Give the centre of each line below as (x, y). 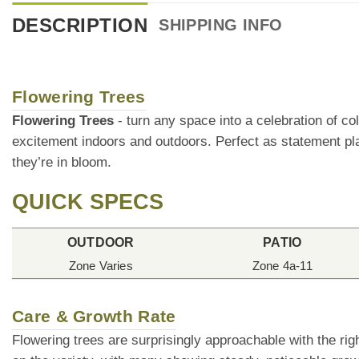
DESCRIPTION (80, 25)
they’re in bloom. (62, 162)
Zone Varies (101, 265)
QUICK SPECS (88, 202)
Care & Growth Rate (94, 316)
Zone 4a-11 (282, 265)
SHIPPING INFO (221, 25)
